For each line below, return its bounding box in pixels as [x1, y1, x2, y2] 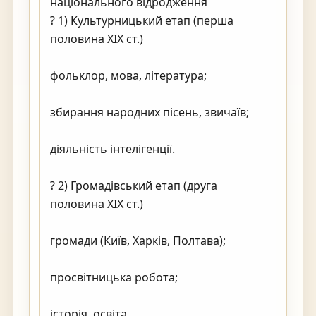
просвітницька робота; [50, 269, 178, 285]
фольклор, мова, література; [50, 68, 207, 83]
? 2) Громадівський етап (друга [50, 178, 217, 193]
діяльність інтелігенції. [50, 141, 175, 157]
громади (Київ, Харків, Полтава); [50, 233, 226, 248]
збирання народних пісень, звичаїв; [50, 104, 249, 120]
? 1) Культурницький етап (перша [50, 13, 233, 28]
